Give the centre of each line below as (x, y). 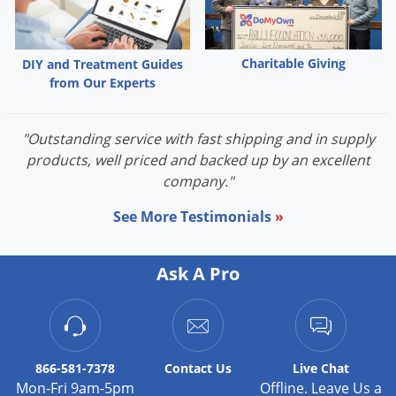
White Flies (141, 129)
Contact (188, 368)
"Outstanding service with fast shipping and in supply (198, 139)
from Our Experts (103, 83)
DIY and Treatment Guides (103, 65)
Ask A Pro (198, 274)
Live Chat (320, 368)
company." (198, 182)
